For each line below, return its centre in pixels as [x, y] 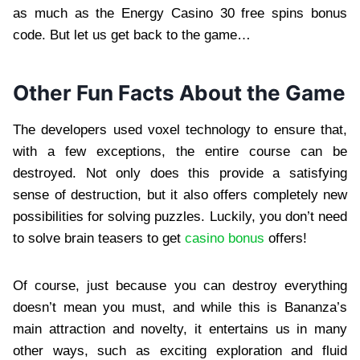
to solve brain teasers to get [99, 238]
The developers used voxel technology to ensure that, [180, 129]
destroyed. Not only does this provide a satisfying [180, 173]
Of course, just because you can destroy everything [180, 285]
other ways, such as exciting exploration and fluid [180, 350]
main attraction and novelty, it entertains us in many [180, 329]
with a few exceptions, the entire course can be [180, 151]
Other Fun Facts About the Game [179, 92]
